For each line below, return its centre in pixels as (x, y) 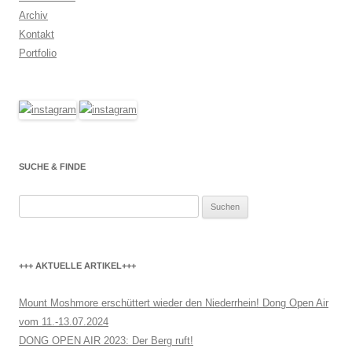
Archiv (33, 15)
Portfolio (38, 53)
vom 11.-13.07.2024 (64, 322)
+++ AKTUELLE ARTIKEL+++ (77, 266)
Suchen (35, 203)
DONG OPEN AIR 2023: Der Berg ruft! (106, 341)
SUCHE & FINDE (52, 167)
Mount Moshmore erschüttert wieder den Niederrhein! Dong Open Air (174, 303)
